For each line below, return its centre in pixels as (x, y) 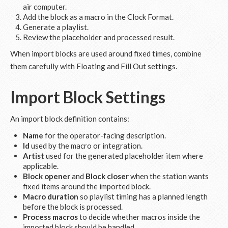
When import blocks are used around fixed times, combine (106, 53)
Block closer (107, 176)
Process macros (50, 217)
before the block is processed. (73, 207)
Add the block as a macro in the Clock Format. (98, 17)
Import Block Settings (88, 97)
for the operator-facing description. (105, 135)
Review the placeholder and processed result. (99, 37)
